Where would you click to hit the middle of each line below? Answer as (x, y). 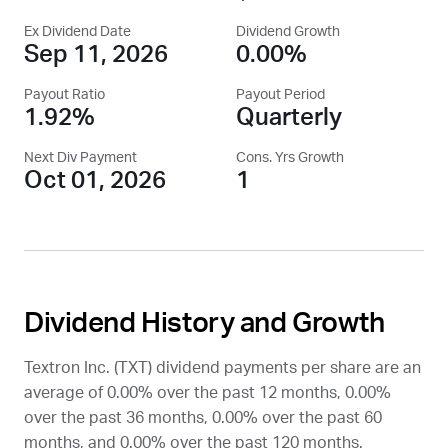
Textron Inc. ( (71, 368)
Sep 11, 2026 (96, 55)
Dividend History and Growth (204, 323)
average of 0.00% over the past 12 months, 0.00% (207, 393)
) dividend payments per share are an (284, 368)
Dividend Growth (288, 32)
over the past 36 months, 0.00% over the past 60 (203, 418)
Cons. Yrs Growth (290, 158)
